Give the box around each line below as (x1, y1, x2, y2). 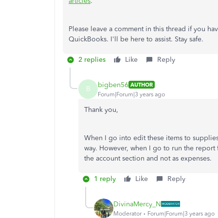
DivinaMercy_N (113, 200, 161, 208)
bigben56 (98, 80, 128, 89)
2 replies (78, 55, 106, 64)
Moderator (113, 210, 142, 217)
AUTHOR (130, 81, 153, 88)
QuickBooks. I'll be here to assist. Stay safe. (69, 35, 203, 43)
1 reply (94, 175, 116, 183)
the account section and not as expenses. (84, 154, 212, 163)
